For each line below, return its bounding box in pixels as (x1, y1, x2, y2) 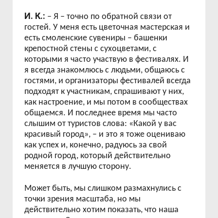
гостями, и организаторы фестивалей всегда (24, 76, 191, 86)
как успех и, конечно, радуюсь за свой (24, 141, 167, 150)
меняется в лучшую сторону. (24, 162, 132, 171)
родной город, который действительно (24, 151, 171, 161)
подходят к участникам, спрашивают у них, (24, 87, 184, 96)
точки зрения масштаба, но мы (24, 195, 141, 204)
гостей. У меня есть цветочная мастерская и (24, 23, 190, 32)
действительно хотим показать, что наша (24, 205, 179, 215)
